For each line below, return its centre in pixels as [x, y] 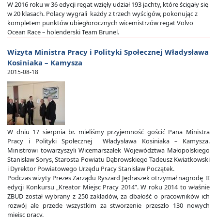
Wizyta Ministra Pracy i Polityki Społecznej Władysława [108, 52]
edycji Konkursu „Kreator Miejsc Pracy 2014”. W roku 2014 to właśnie [108, 187]
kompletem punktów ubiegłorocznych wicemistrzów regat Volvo [100, 23]
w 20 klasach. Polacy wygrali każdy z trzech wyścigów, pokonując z [102, 14]
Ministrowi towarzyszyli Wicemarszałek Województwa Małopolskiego [108, 150]
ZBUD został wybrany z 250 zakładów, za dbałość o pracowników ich [108, 196]
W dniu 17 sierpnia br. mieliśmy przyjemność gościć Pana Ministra [108, 132]
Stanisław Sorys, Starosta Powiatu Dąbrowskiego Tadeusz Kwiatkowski [108, 160]
